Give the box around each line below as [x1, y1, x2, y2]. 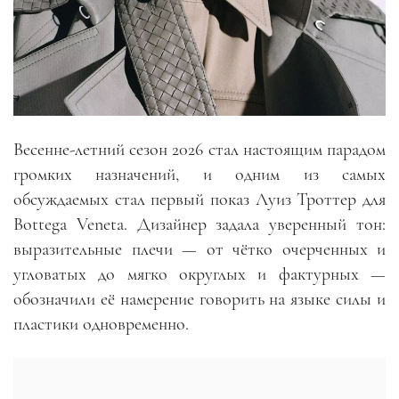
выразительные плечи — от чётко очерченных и [13, 239, 386, 260]
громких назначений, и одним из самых [13, 164, 386, 185]
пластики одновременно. [13, 313, 189, 335]
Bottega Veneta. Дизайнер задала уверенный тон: [13, 214, 386, 235]
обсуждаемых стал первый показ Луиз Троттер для [13, 189, 386, 210]
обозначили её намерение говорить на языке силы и [13, 289, 386, 310]
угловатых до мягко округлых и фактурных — [13, 264, 386, 285]
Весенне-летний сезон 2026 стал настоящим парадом [13, 139, 386, 160]
